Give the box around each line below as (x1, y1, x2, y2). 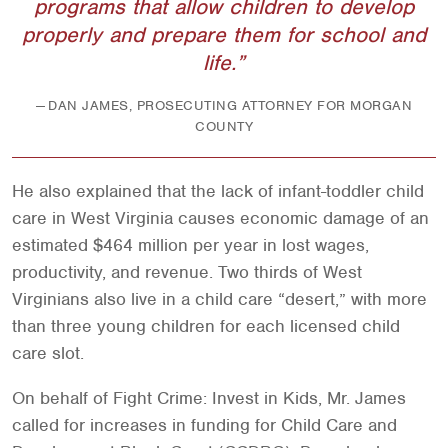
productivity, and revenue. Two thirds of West (12, 261, 362, 283)
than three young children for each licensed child (12, 315, 400, 337)
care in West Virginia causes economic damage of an (12, 207, 429, 229)
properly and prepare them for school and (22, 21, 426, 48)
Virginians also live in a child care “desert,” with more (12, 288, 427, 310)
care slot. (12, 342, 84, 364)
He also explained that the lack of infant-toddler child (12, 180, 424, 202)
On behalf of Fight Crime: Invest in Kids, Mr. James (12, 387, 406, 409)
